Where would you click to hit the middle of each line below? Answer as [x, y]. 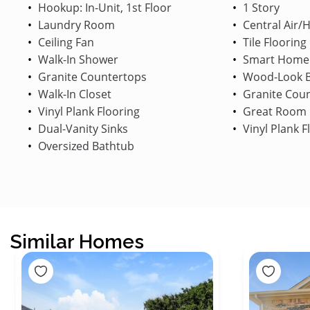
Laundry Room [75, 25]
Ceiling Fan [65, 42]
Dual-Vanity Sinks [82, 128]
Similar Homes [77, 241]
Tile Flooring [273, 42]
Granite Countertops [91, 76]
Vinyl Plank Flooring [88, 111]
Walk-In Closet [73, 94]
